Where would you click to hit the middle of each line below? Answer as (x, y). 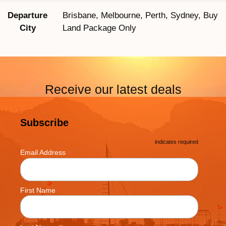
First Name (38, 190)
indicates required (176, 142)
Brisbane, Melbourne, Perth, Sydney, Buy (140, 16)
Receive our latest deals (113, 90)
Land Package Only (99, 28)
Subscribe (44, 123)
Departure (27, 16)
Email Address (44, 153)
